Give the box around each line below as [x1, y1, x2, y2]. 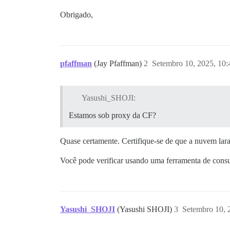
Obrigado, [60, 10, 93, 20]
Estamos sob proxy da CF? [69, 111, 156, 120]
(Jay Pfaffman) [94, 59, 144, 68]
